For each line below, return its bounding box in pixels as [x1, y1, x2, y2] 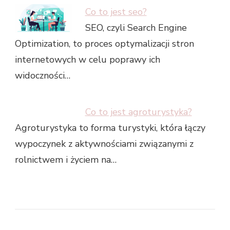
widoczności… [15, 69, 70, 82]
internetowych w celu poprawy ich [15, 53, 160, 66]
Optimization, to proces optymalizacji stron [15, 37, 194, 50]
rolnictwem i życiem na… [15, 154, 117, 166]
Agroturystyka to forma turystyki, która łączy [15, 122, 205, 135]
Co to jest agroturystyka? [85, 106, 192, 119]
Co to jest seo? [85, 6, 147, 18]
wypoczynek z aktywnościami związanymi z [15, 138, 194, 150]
